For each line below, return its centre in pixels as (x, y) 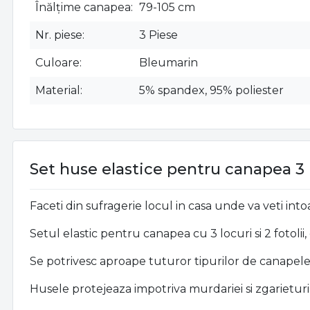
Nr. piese (59, 35)
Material (58, 91)
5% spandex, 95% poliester (211, 91)
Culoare (57, 63)
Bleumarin (168, 63)
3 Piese (158, 35)
